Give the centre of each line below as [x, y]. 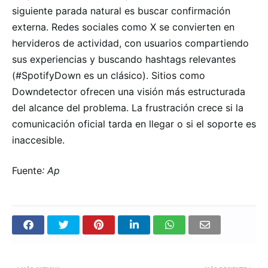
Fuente [27, 170]
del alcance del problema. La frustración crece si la [128, 107]
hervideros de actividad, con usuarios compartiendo [130, 43]
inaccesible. [38, 140]
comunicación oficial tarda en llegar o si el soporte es [134, 124]
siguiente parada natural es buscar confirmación [121, 10]
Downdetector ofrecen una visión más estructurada [129, 91]
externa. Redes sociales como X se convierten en [123, 27]
